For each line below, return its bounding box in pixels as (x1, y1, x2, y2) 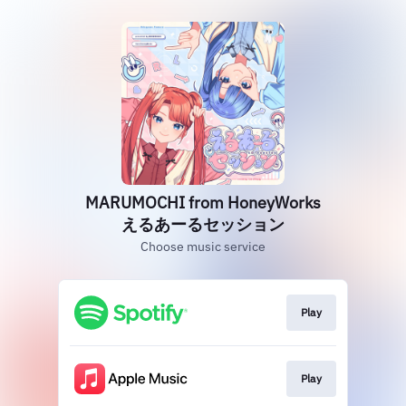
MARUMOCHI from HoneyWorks (85, 192, 321, 213)
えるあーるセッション (121, 214, 285, 235)
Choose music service (140, 238, 266, 255)
